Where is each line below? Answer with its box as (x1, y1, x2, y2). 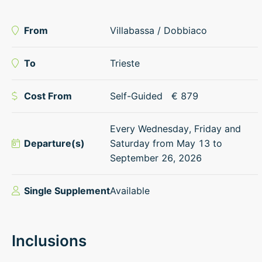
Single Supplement (24, 184, 111, 196)
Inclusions (12, 231, 87, 250)
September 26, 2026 (110, 151, 202, 164)
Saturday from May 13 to (110, 137, 223, 149)
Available (110, 184, 150, 196)
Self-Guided (110, 89, 163, 102)
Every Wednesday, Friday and (110, 122, 242, 135)
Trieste (110, 57, 140, 69)
